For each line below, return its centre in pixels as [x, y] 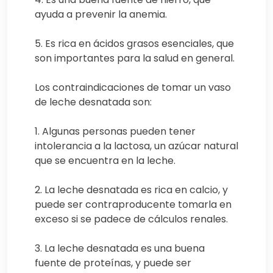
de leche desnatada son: [93, 102]
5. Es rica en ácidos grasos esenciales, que [134, 43]
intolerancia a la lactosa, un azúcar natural [136, 146]
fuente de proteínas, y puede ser [113, 263]
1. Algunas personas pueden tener [115, 131]
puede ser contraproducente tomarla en [133, 204]
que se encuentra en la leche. [105, 160]
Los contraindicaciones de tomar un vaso [133, 87]
